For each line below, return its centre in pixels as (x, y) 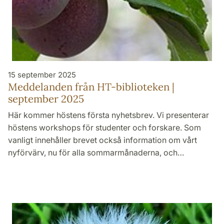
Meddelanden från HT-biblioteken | (91, 86)
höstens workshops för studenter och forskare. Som (104, 127)
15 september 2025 (42, 74)
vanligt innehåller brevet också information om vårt (102, 140)
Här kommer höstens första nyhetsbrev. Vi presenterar (108, 115)
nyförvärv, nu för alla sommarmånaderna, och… (96, 152)
